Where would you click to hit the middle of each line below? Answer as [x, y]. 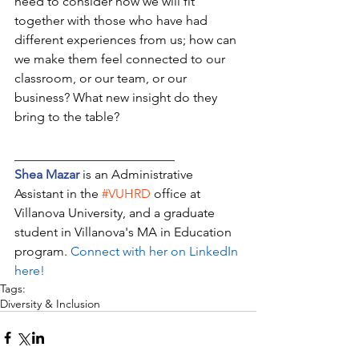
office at [177, 193]
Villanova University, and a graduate [116, 212]
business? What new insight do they [117, 97]
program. [42, 251]
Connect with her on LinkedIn [156, 251]
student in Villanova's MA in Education [125, 232]
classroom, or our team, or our [102, 78]
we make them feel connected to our [121, 58]
